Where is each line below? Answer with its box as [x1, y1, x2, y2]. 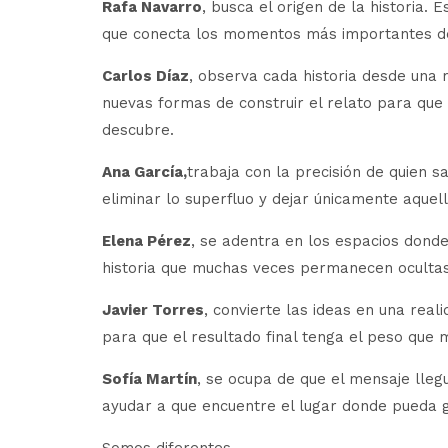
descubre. [102, 121, 174, 139]
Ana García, [102, 163, 187, 181]
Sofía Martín [102, 370, 197, 388]
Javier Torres [102, 301, 204, 319]
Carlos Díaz [102, 67, 189, 85]
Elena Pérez [102, 232, 191, 250]
